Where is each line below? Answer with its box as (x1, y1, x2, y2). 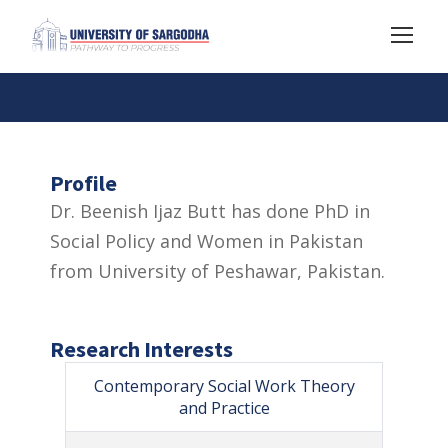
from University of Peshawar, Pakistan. (50, 258, 385, 283)
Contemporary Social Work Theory (93, 374, 355, 397)
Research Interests (50, 334, 233, 363)
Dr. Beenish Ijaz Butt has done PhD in (50, 198, 370, 223)
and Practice (178, 396, 270, 419)
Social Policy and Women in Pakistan (50, 228, 363, 253)
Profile (50, 168, 117, 197)
